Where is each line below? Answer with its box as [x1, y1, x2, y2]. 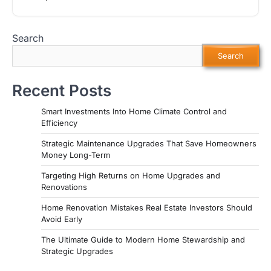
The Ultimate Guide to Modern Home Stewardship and [41, 234, 245, 244]
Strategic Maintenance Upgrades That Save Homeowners [41, 138, 256, 148]
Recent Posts [12, 80, 111, 100]
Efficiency [41, 117, 77, 128]
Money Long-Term [41, 149, 110, 160]
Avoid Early [41, 214, 82, 224]
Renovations [41, 181, 87, 192]
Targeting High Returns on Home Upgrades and [41, 170, 220, 180]
